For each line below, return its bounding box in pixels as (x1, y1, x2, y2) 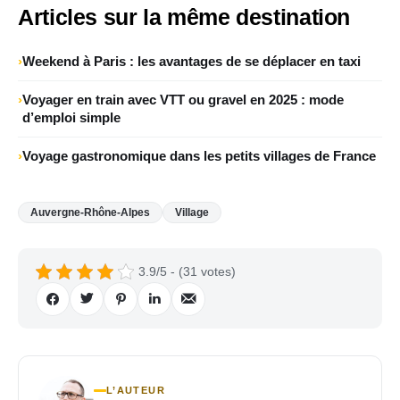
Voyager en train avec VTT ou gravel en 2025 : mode (22, 91, 344, 107)
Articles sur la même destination (18, 4, 350, 29)
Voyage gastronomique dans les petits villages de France (22, 147, 376, 163)
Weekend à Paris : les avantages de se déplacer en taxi (22, 53, 361, 69)
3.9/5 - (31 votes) (138, 263, 236, 279)
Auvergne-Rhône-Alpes (30, 205, 150, 219)
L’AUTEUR (106, 384, 165, 396)
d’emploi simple (22, 109, 121, 125)
